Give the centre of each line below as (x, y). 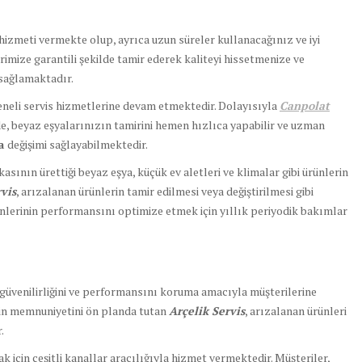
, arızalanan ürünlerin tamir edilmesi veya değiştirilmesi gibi (165, 192)
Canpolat (305, 106)
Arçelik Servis (207, 311)
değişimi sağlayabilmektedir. (78, 145)
